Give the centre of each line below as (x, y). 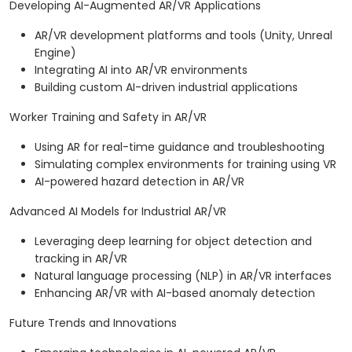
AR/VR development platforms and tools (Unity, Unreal (183, 36)
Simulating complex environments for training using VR (185, 165)
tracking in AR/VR (81, 259)
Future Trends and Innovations (93, 323)
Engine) (55, 53)
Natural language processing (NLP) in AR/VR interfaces (183, 276)
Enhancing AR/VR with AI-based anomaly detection (175, 293)
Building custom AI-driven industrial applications (166, 88)
